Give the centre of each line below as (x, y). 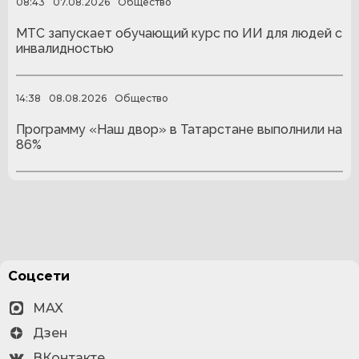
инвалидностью (65, 49)
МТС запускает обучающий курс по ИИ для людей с (179, 34)
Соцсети (39, 276)
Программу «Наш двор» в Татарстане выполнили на (179, 130)
